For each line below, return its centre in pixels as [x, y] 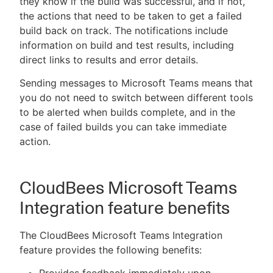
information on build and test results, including [127, 45]
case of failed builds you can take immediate [123, 127]
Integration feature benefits [125, 208]
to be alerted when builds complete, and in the [127, 112]
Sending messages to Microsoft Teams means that [136, 83]
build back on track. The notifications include [124, 31]
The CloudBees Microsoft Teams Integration [121, 236]
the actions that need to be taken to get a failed [131, 16]
